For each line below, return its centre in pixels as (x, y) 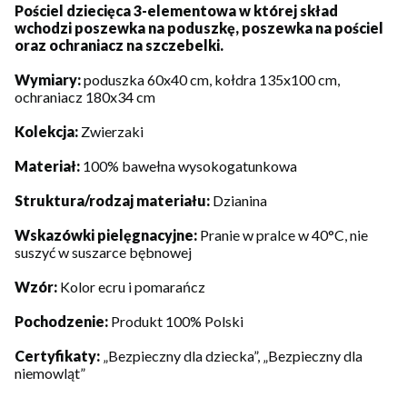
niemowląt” (50, 373)
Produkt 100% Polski (177, 322)
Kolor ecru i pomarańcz (133, 287)
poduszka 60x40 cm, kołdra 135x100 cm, (212, 80)
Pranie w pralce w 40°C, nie (284, 235)
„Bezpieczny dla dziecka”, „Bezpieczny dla (233, 356)
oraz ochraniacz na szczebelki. (120, 45)
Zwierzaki (112, 132)
